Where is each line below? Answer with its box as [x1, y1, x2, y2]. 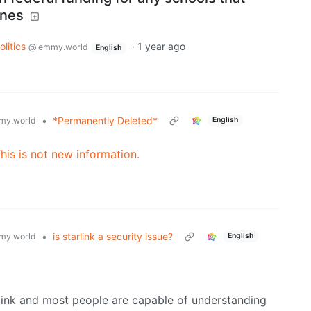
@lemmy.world [28, 42, 88, 53]
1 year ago [137, 40, 185, 53]
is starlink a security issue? [53, 230, 173, 242]
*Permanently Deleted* [53, 114, 158, 126]
